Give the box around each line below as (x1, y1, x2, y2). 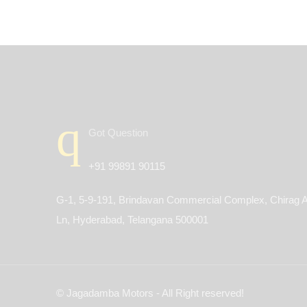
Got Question (88, 127, 148, 138)
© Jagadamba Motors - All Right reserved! (56, 287, 244, 299)
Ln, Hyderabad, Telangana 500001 (56, 214, 208, 225)
